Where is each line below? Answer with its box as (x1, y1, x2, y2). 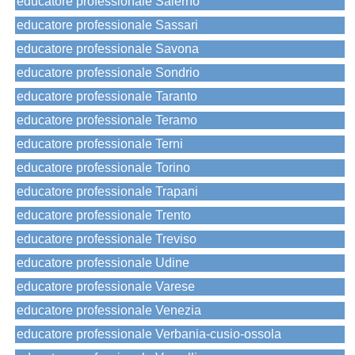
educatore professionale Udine (17, 256, 189, 270)
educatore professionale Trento (17, 208, 191, 223)
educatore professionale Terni (17, 137, 183, 151)
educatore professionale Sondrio (17, 66, 200, 80)
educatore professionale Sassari (17, 18, 198, 32)
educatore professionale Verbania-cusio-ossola (17, 327, 281, 342)
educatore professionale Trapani (17, 185, 198, 199)
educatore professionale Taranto (17, 90, 197, 104)
